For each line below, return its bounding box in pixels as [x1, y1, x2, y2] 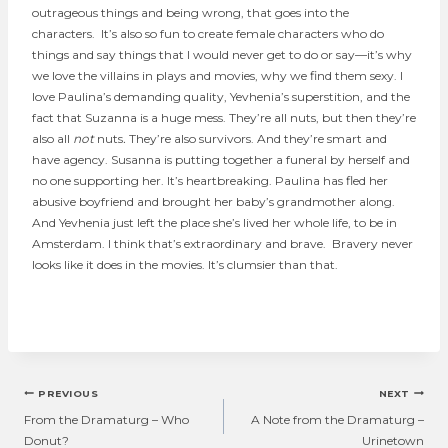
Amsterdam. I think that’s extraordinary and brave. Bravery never [32, 235, 413, 251]
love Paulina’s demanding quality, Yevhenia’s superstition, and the [32, 88, 410, 104]
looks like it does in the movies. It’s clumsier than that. [32, 256, 338, 272]
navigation [23, 409, 105, 436]
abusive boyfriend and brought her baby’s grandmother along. [32, 193, 395, 209]
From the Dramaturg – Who [24, 411, 189, 427]
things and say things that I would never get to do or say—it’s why [32, 46, 412, 62]
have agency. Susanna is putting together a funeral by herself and [32, 151, 410, 167]
